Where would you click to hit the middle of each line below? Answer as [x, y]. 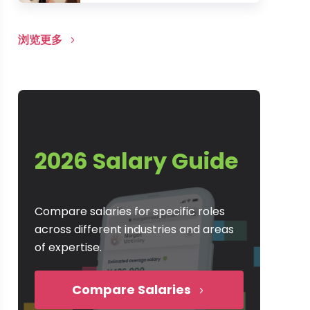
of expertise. [68, 247]
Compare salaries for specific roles [130, 211]
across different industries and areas [134, 229]
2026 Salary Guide [136, 161]
